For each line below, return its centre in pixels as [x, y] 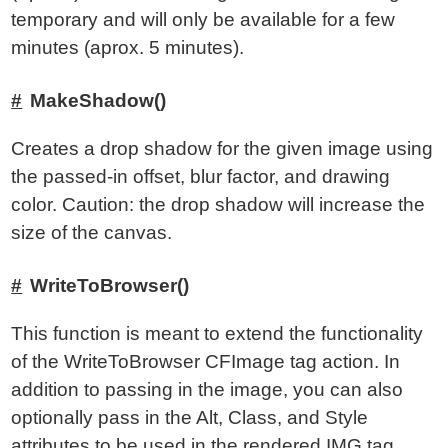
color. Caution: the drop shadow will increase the [218, 204]
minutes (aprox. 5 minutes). [128, 47]
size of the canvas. [92, 232]
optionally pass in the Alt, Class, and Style [190, 417]
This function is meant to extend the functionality [217, 333]
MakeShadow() [98, 100]
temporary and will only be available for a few [203, 19]
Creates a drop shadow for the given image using [222, 148]
